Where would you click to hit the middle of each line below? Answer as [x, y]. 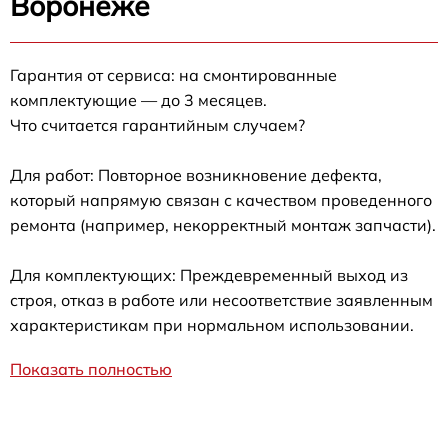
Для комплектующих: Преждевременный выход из [209, 275]
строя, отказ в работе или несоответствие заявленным [221, 300]
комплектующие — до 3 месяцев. [138, 100]
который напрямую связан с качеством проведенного [221, 200]
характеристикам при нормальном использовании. [212, 325]
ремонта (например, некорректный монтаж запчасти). [223, 225]
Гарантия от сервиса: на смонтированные [173, 75]
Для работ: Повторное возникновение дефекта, [196, 175]
